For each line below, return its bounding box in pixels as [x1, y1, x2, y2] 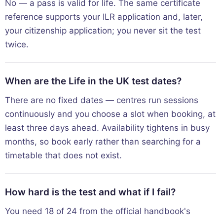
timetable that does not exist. [5, 150, 122, 161]
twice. [5, 39, 29, 50]
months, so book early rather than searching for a [5, 137, 201, 147]
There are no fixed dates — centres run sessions [5, 95, 198, 106]
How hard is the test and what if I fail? [5, 186, 176, 198]
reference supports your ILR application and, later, [5, 12, 203, 22]
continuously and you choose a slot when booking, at [5, 109, 216, 119]
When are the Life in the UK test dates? [5, 75, 182, 87]
